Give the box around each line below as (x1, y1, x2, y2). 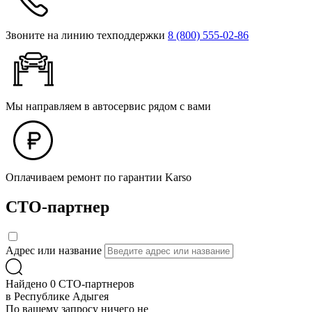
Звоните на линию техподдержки (6, 29, 168, 41)
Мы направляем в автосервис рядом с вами (6, 100, 211, 112)
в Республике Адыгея (6, 290, 109, 303)
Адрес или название (6, 244, 102, 257)
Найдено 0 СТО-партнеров (6, 278, 134, 290)
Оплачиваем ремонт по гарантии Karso (6, 171, 192, 183)
